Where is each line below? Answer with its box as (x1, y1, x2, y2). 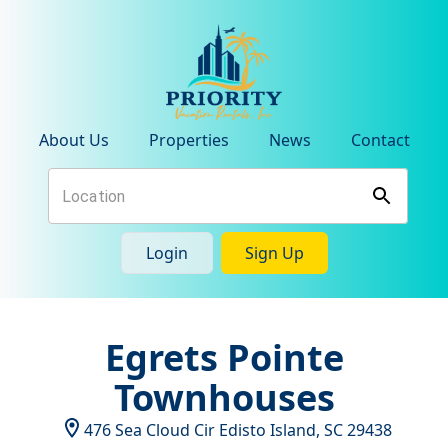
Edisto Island (219, 419, 316, 441)
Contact (350, 129, 410, 151)
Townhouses (113, 373, 335, 422)
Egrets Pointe (104, 333, 344, 382)
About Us (38, 129, 109, 151)
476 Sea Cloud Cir (84, 419, 215, 441)
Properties (148, 129, 229, 151)
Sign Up (244, 242, 304, 264)
